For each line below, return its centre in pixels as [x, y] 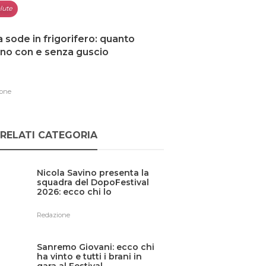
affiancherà [62, 201]
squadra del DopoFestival [93, 182]
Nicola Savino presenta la [93, 172]
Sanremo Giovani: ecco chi [96, 247]
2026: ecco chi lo [75, 191]
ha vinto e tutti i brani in [90, 256]
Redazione [54, 215]
